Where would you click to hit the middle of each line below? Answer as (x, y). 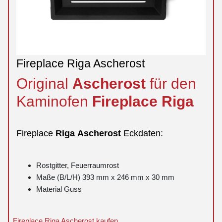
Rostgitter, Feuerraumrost (78, 166)
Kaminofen (54, 101)
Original (44, 83)
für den (173, 83)
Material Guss (59, 189)
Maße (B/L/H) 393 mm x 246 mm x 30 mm (105, 177)
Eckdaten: (143, 133)
